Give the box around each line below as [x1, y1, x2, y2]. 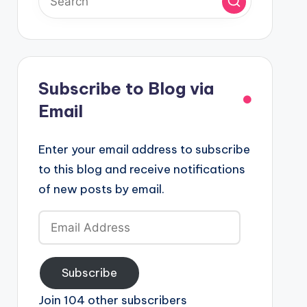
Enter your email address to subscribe [38, 142, 250, 157]
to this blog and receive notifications [38, 162, 245, 177]
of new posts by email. [38, 182, 164, 197]
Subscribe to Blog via [38, 78, 214, 99]
